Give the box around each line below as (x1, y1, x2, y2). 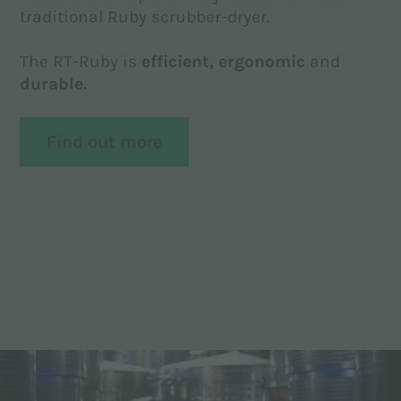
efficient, (141, 51, 215, 73)
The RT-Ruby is (20, 51, 142, 73)
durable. (20, 73, 88, 95)
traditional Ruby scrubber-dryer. (20, 6, 270, 28)
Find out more (47, 132, 163, 153)
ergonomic (218, 51, 306, 73)
